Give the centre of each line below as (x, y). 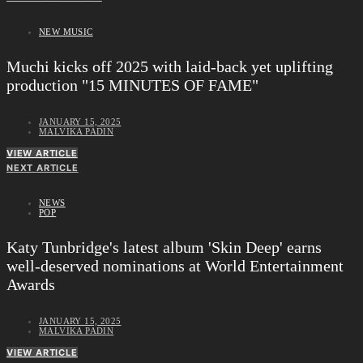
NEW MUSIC (66, 31)
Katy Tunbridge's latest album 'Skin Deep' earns (164, 248)
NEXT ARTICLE (43, 167)
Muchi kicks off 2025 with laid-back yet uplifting (170, 67)
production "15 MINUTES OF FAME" (132, 85)
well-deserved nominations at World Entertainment (175, 266)
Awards (31, 285)
